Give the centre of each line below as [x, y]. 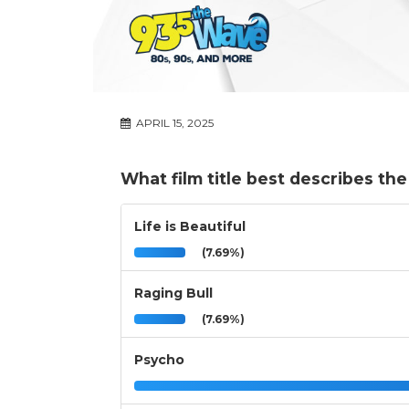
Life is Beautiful [190, 227]
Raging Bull [173, 294]
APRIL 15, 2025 [173, 123]
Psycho [159, 360]
